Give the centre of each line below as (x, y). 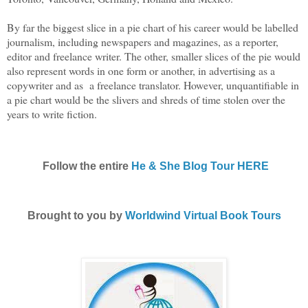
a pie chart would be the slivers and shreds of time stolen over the (146, 100)
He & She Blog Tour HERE (200, 166)
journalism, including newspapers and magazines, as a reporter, (143, 42)
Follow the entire (85, 166)
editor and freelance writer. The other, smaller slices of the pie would (154, 56)
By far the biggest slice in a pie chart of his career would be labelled (153, 27)
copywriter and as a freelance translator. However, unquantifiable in (153, 85)
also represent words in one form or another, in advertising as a (141, 71)
